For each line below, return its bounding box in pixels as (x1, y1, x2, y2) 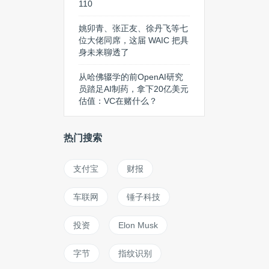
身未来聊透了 (79, 47, 129, 57)
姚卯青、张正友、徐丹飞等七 (79, 23, 188, 33)
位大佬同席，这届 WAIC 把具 (79, 35, 189, 45)
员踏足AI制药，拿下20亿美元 (79, 84, 189, 94)
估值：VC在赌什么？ (79, 96, 157, 106)
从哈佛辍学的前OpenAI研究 (79, 72, 183, 82)
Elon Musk (118, 220, 158, 230)
